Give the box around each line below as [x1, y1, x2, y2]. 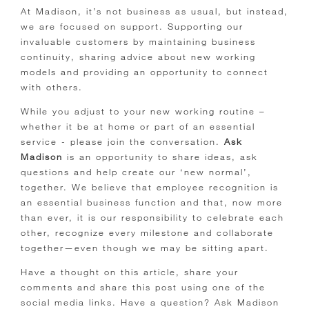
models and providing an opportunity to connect [21, 66, 268, 77]
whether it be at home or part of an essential [21, 120, 255, 132]
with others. [21, 81, 87, 92]
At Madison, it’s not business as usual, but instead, [21, 5, 288, 17]
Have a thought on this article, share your [21, 266, 239, 277]
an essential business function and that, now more [21, 196, 283, 208]
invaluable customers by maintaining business [21, 35, 256, 47]
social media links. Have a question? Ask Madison [21, 296, 279, 308]
